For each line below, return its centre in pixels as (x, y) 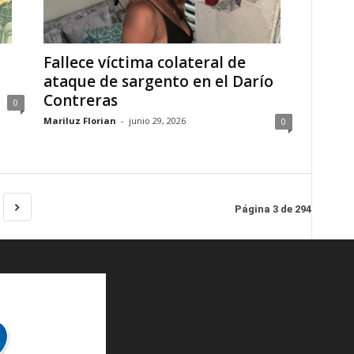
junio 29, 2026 (157, 121)
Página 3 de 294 (273, 209)
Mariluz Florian (79, 121)
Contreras (80, 100)
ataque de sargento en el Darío (158, 81)
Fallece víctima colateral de (144, 62)
